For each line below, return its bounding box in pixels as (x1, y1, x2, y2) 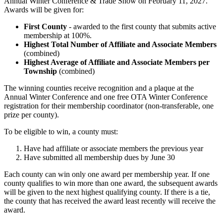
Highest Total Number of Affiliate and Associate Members (24, 40, 217, 49)
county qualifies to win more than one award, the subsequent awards (4, 179, 218, 188)
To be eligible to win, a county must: (4, 127, 118, 136)
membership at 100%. (24, 31, 92, 40)
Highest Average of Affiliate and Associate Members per (24, 58, 210, 67)
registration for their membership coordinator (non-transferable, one (4, 102, 214, 111)
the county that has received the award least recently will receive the (4, 197, 216, 206)
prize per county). (4, 111, 59, 119)
